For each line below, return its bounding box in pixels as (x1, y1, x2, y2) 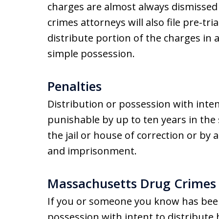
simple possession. (47, 47, 135, 60)
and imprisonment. (47, 144, 137, 157)
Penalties (47, 77, 102, 95)
